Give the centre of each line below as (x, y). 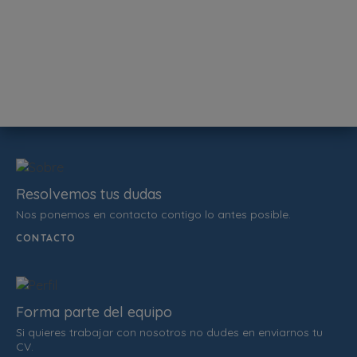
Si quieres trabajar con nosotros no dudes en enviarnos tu (169, 333)
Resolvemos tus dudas (89, 194)
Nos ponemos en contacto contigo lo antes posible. (153, 215)
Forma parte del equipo (94, 312)
